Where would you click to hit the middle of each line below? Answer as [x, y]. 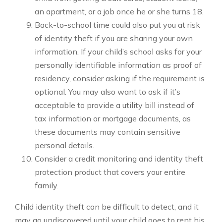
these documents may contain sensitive [108, 132]
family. [47, 185]
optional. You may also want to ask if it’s [108, 92]
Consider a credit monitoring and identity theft [119, 159]
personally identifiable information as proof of [118, 65]
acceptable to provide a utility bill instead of [114, 105]
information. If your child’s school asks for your [118, 52]
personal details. [64, 145]
